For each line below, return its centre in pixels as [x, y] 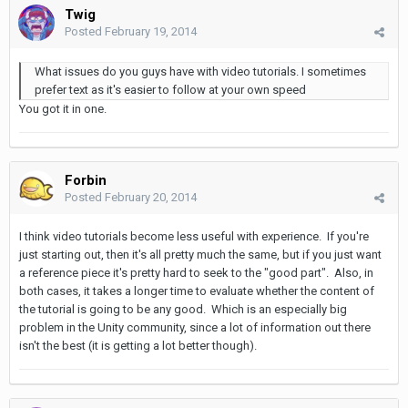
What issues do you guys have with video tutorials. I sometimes [200, 72]
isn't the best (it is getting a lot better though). [138, 346]
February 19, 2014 [151, 32]
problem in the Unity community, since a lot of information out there [195, 328]
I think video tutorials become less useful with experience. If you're [194, 237]
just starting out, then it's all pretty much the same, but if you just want [200, 255]
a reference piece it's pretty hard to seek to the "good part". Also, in [196, 273]
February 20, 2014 [151, 198]
